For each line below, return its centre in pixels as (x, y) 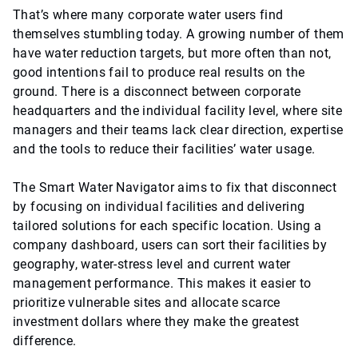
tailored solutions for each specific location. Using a (167, 226)
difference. (45, 341)
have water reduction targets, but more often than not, (172, 53)
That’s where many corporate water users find (148, 15)
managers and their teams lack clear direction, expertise (178, 130)
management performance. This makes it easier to (162, 283)
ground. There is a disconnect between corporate (157, 91)
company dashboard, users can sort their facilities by (170, 245)
